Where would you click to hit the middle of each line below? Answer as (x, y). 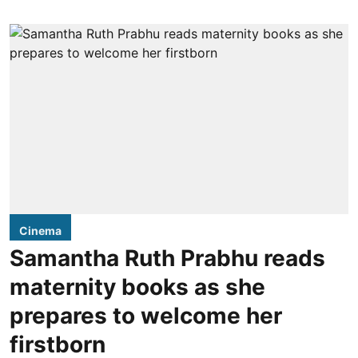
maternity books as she (137, 287)
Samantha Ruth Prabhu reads (167, 259)
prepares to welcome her (146, 316)
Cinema (40, 231)
